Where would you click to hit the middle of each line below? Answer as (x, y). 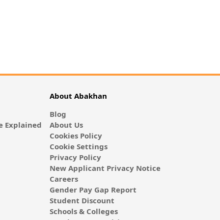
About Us (66, 125)
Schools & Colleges (83, 211)
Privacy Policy (75, 157)
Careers (64, 179)
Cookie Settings (78, 147)
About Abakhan (78, 96)
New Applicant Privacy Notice (105, 168)
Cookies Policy (76, 136)
